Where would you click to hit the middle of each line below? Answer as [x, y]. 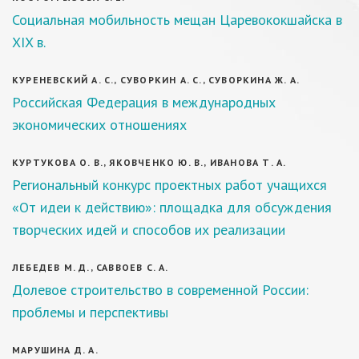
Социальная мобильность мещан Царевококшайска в [177, 20]
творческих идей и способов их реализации [149, 230]
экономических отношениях [99, 125]
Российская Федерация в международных [144, 102]
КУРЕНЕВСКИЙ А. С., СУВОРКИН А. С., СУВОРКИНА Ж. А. [156, 80]
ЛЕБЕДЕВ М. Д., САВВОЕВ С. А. [91, 267]
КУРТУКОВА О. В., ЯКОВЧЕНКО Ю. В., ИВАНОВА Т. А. [149, 162]
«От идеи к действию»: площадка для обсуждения [172, 207]
